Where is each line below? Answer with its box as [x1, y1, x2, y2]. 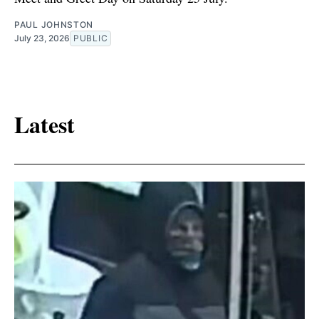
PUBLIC [73, 32, 108, 43]
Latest [14, 108, 75, 142]
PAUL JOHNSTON [14, 19, 94, 30]
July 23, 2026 [14, 32, 70, 43]
